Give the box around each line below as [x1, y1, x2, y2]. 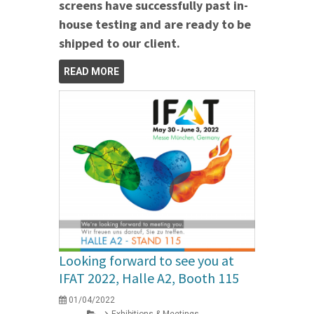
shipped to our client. [59, 34, 180, 51]
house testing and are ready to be [59, 15, 251, 32]
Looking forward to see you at [59, 252, 234, 270]
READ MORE [64, 65, 119, 77]
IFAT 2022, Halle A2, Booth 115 [59, 269, 239, 287]
